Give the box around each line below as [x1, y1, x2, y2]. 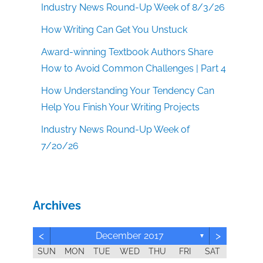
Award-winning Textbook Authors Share [41, 46, 214, 58]
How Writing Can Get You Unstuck [41, 23, 188, 35]
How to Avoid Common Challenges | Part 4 [41, 62, 227, 74]
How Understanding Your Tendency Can [41, 85, 215, 96]
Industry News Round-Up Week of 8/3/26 [41, 1, 225, 13]
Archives [33, 198, 81, 213]
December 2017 [96, 230, 164, 241]
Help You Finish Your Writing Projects [41, 101, 200, 113]
